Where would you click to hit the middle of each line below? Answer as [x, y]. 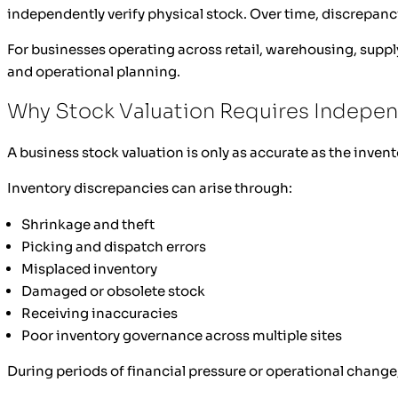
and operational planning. [94, 72]
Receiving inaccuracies [99, 313]
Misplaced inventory [89, 268]
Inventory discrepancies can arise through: [150, 188]
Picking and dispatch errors [114, 246]
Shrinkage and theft [88, 224]
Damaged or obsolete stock [113, 291]
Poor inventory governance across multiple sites [182, 335]
